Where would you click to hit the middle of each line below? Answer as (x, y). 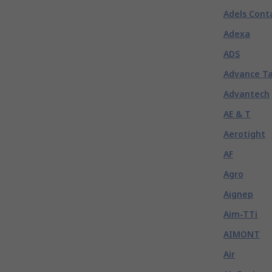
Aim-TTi (241, 214)
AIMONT (242, 234)
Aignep (238, 194)
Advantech (246, 94)
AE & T (237, 114)
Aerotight (244, 134)
